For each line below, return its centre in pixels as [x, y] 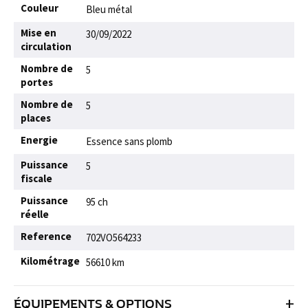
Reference [46, 236]
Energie [39, 140]
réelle [35, 214]
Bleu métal [109, 9]
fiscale [36, 178]
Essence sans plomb [129, 141]
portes [37, 82]
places [36, 118]
